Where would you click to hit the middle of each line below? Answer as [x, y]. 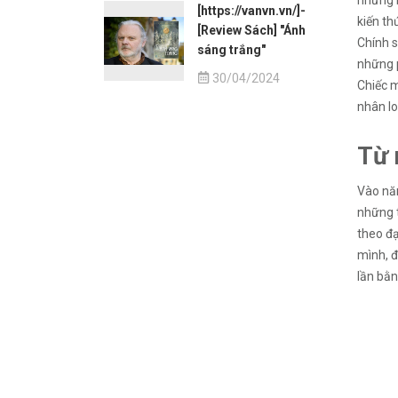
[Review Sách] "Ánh [251, 30]
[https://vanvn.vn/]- [251, 11]
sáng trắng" [231, 50]
